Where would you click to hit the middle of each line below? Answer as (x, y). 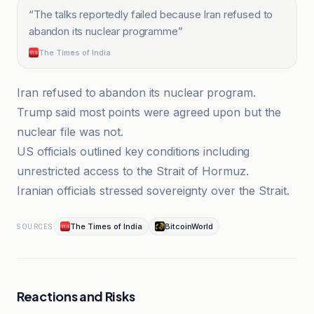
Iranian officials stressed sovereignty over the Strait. (153, 191)
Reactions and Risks (76, 296)
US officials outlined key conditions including (134, 151)
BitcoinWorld (189, 226)
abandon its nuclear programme (103, 31)
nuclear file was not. (70, 132)
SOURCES (35, 226)
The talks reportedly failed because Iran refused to (153, 14)
